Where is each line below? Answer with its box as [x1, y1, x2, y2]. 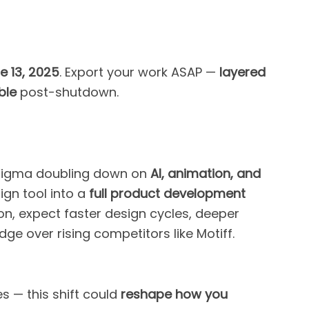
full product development [89, 184, 246, 202]
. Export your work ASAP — [59, 63, 219, 81]
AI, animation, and [150, 164, 261, 182]
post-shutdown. [17, 83, 119, 101]
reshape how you [121, 285, 228, 303]
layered [219, 63, 266, 81]
